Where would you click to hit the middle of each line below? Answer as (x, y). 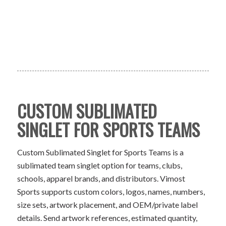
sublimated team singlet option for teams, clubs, (99, 165)
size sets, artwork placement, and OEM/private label (107, 204)
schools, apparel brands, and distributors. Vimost (101, 178)
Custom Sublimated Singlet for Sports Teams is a (100, 152)
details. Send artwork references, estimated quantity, (107, 217)
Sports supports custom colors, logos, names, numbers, (111, 191)
